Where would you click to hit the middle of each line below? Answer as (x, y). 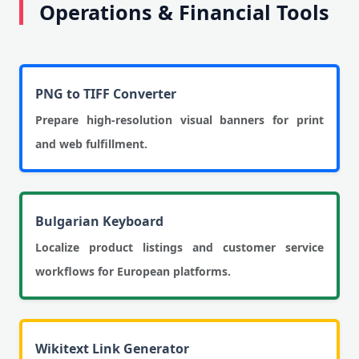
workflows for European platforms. (133, 271)
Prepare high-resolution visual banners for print (179, 120)
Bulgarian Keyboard (99, 221)
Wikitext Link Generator (112, 349)
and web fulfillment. (91, 144)
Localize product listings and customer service (179, 247)
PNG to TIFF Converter (106, 94)
